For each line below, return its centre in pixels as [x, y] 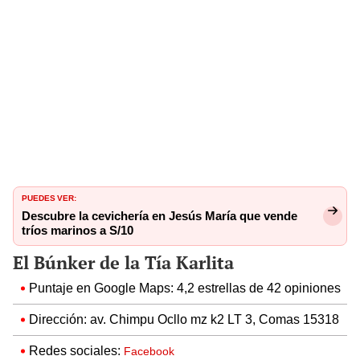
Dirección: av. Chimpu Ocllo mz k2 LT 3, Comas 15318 [184, 319]
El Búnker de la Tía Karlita [123, 262]
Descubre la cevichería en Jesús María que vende [160, 216]
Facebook [149, 351]
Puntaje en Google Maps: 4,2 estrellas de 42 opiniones [185, 288]
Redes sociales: [76, 350]
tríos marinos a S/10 [78, 230]
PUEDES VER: [49, 196]
